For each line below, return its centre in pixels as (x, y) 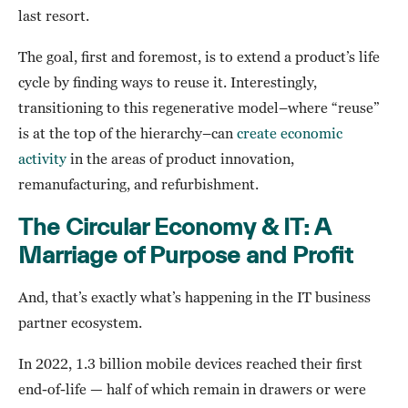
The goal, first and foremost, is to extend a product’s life (199, 57)
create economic (290, 133)
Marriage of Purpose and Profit (186, 255)
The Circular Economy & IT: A (174, 227)
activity (42, 159)
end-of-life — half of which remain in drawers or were (192, 389)
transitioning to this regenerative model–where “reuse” (199, 108)
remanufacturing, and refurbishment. (138, 184)
